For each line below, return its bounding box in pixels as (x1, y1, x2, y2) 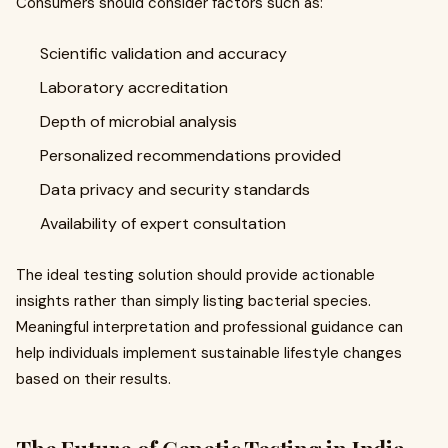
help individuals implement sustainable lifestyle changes (16, 343, 402, 363)
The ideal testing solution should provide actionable (16, 265, 375, 285)
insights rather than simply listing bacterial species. (16, 291, 371, 311)
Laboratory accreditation (40, 77, 228, 98)
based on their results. (16, 369, 171, 389)
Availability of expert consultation (40, 213, 286, 234)
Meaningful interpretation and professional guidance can (16, 317, 403, 337)
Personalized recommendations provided (40, 145, 341, 166)
